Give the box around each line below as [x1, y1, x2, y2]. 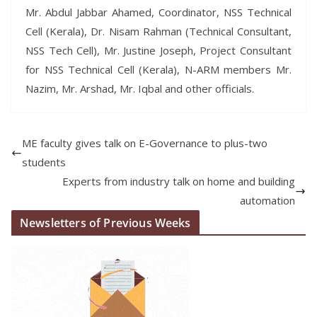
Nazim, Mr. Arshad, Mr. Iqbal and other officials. [25, 81, 254, 96]
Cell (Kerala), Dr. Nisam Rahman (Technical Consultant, [25, 24, 292, 39]
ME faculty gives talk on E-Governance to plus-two [22, 136, 267, 151]
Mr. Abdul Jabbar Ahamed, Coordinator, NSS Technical [25, 5, 292, 20]
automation [240, 193, 295, 208]
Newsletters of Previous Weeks [20, 215, 191, 231]
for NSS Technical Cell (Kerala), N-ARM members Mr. [25, 62, 292, 77]
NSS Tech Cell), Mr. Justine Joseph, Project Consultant [25, 43, 292, 58]
